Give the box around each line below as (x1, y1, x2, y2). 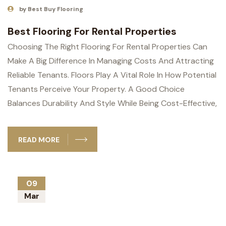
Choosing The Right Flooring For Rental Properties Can (8, 41, 207, 52)
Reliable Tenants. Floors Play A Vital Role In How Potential (8, 70, 216, 81)
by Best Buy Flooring (19, 5, 83, 14)
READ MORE (18, 135, 60, 145)
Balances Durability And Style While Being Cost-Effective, (8, 98, 217, 109)
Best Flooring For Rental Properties (8, 25, 177, 38)
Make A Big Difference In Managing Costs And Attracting (8, 55, 214, 67)
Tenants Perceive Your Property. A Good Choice (8, 84, 185, 95)
